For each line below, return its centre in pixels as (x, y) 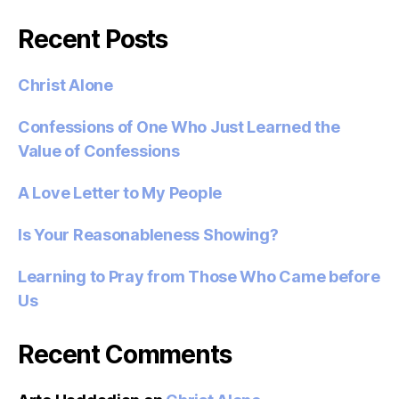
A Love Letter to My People (120, 193)
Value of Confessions (99, 151)
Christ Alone (65, 85)
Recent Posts (93, 40)
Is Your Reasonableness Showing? (148, 235)
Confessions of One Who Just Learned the (179, 127)
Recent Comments (125, 355)
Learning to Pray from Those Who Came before (199, 277)
